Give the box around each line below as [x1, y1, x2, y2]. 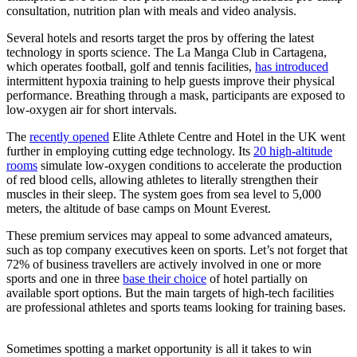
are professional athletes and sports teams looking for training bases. [6, 300, 346, 314]
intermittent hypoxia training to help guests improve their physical [6, 73, 335, 88]
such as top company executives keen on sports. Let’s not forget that [6, 242, 347, 257]
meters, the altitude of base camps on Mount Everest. [6, 201, 271, 215]
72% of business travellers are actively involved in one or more [6, 257, 321, 271]
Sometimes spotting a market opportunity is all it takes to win [6, 341, 312, 355]
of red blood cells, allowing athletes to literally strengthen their [6, 172, 318, 186]
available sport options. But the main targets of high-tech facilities [6, 285, 334, 300]
